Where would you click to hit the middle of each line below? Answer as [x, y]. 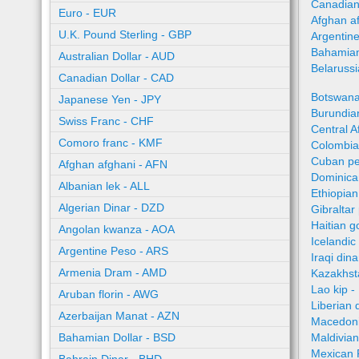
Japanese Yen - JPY [110, 99]
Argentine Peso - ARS [113, 251]
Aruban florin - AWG [109, 294]
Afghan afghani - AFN [113, 164]
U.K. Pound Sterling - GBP [125, 34]
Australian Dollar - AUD [117, 56]
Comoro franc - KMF [111, 143]
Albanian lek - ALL [104, 186]
